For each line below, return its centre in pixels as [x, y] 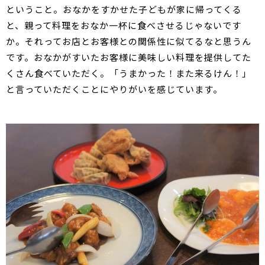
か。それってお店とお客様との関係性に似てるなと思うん [129, 41]
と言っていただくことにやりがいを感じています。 [114, 89]
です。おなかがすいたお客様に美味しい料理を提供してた [129, 57]
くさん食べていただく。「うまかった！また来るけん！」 [129, 73]
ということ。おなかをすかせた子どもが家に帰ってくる [124, 9]
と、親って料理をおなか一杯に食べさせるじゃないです [124, 25]
